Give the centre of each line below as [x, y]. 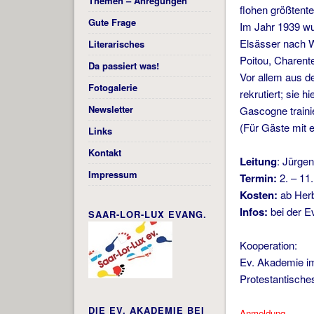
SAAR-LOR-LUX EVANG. [147, 214]
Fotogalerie [112, 88]
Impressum [112, 175]
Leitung [259, 162]
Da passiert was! [123, 66]
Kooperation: [269, 245]
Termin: [259, 178]
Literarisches [116, 44]
